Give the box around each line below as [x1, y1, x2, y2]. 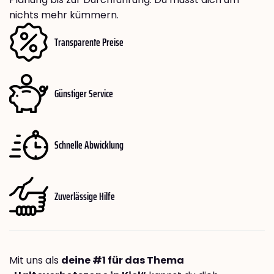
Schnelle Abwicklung [54, 136, 124, 154]
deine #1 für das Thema [61, 253, 184, 268]
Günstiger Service [54, 84, 113, 102]
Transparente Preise [54, 33, 124, 51]
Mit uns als [9, 253, 61, 268]
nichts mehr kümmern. [9, 8, 119, 23]
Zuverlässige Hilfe [54, 187, 115, 205]
